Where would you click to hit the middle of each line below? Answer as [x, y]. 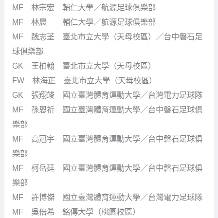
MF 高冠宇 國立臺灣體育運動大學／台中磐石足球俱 [108, 138]
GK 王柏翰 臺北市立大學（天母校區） [84, 65]
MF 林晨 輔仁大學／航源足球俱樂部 [84, 22]
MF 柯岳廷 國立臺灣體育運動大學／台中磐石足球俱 [108, 168]
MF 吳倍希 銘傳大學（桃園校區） [76, 211]
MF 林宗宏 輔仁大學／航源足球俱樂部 [84, 7]
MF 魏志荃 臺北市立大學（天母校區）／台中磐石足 [108, 36]
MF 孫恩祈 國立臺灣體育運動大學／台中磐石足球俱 [108, 109]
